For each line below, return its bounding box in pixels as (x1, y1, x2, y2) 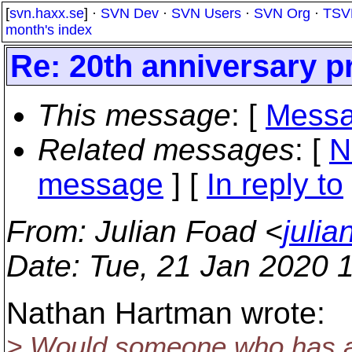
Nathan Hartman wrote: (6, 296, 325, 330)
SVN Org (254, 5, 310, 21)
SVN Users (171, 5, 241, 21)
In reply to (207, 167, 343, 201)
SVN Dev (101, 5, 159, 21)
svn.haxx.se (9, 5, 84, 21)
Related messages (38, 133, 295, 167)
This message (38, 98, 231, 132)
